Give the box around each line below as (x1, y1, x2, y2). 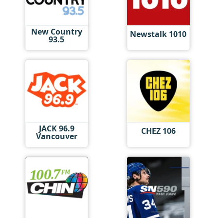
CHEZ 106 (141, 126, 176, 137)
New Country (31, 26, 82, 37)
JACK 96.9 (38, 123, 74, 134)
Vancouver (36, 130, 77, 142)
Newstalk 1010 (130, 29, 187, 40)
